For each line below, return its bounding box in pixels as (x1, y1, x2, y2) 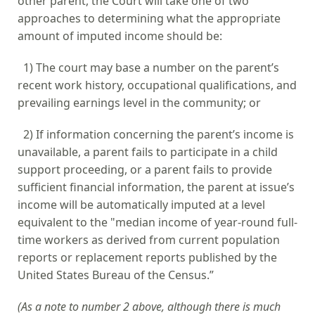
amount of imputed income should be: (18, 27, 222, 44)
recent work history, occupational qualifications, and (18, 77, 297, 93)
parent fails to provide (151, 161, 272, 177)
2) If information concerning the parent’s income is (18, 126, 294, 142)
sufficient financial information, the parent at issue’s (18, 179, 295, 195)
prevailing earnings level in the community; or (18, 94, 261, 110)
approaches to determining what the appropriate (18, 10, 281, 26)
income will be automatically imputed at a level (18, 196, 265, 212)
